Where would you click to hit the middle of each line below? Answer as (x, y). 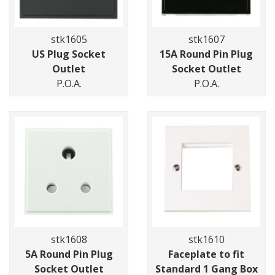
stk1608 (69, 240)
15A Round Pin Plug (206, 54)
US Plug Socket (69, 54)
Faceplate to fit (206, 254)
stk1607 (206, 40)
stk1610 (206, 240)
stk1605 (69, 40)
